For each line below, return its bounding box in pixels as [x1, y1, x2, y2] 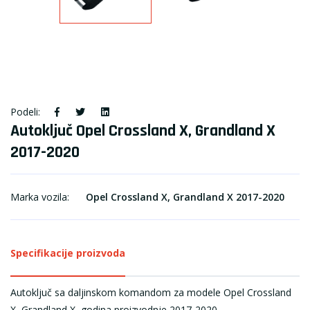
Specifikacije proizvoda [10, 246, 125, 259]
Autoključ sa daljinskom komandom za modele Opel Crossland [10, 286, 291, 299]
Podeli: [10, 105, 40, 118]
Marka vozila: [10, 190, 69, 203]
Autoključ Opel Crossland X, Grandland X [10, 120, 275, 141]
